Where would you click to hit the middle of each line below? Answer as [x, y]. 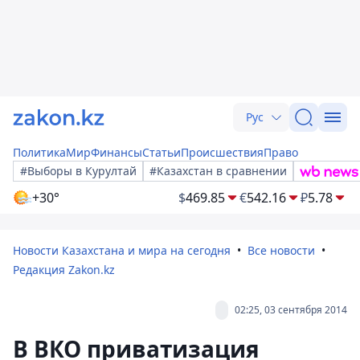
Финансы [117, 152]
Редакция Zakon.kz [64, 270]
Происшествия [222, 152]
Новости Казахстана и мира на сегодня [122, 250]
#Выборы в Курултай [78, 171]
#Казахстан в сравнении [218, 171]
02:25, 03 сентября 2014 [291, 310]
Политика [39, 152]
